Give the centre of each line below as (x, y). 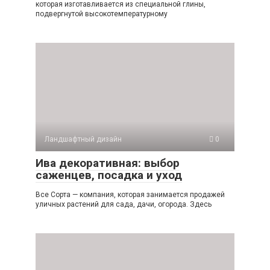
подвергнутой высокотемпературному (102, 14)
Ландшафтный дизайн (83, 139)
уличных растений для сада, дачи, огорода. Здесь (124, 204)
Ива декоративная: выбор (108, 163)
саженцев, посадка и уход (109, 175)
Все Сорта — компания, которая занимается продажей (130, 194)
